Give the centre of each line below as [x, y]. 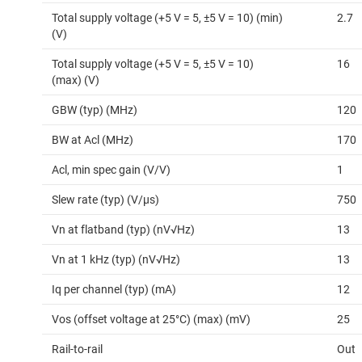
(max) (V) [76, 80]
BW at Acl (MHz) [93, 140]
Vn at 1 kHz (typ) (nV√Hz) [116, 260]
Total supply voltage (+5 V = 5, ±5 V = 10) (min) [167, 18]
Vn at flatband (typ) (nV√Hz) [123, 230]
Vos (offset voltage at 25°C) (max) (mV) [151, 320]
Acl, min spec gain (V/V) [111, 170]
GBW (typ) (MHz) [95, 110]
